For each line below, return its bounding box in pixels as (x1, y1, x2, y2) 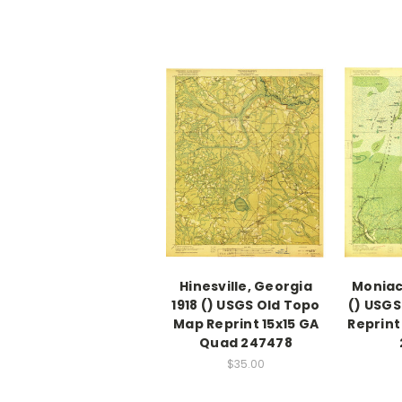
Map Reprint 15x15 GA (173, 315, 319, 334)
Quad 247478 (199, 334, 293, 353)
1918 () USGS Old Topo (171, 296, 320, 315)
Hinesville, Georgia (179, 277, 312, 296)
